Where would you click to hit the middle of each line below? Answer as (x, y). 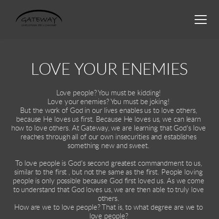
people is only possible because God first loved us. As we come (109, 181)
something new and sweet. (109, 146)
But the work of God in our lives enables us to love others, (109, 111)
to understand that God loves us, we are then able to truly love (109, 190)
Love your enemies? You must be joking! (109, 102)
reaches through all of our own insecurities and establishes (109, 137)
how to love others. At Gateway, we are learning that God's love (109, 129)
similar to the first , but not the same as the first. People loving (109, 173)
